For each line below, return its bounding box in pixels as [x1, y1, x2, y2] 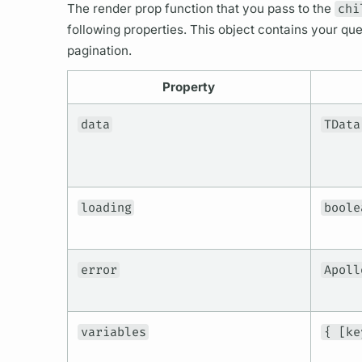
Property [162, 79, 216, 95]
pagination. [66, 43, 132, 59]
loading [80, 200, 132, 217]
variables [80, 324, 146, 341]
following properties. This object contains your [66, 22, 341, 38]
